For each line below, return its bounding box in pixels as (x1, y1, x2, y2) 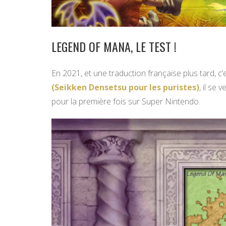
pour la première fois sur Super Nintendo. (51, 95, 200, 107)
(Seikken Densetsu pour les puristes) (51, 81, 199, 93)
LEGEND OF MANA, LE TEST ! (51, 37, 177, 55)
